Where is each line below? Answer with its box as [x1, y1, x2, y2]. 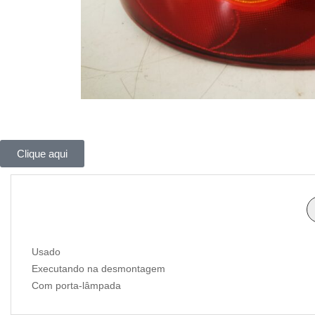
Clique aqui [17, 147, 67, 160]
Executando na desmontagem [32, 262, 165, 274]
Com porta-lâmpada [32, 279, 121, 291]
